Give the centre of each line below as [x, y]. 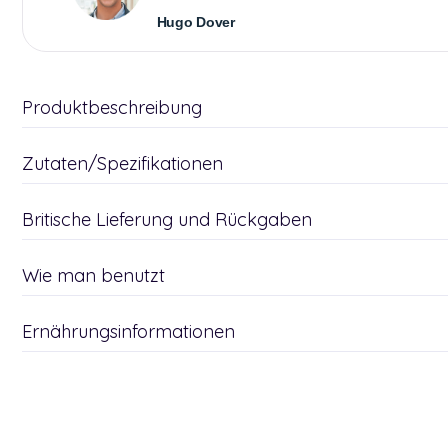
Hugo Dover [195, 22]
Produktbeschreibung [112, 107]
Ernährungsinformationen [128, 331]
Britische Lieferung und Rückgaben [167, 219]
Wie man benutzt [93, 275]
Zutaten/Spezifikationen [122, 163]
